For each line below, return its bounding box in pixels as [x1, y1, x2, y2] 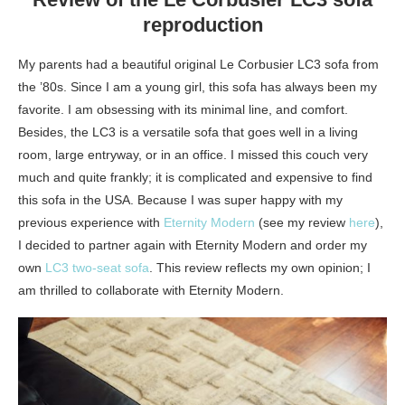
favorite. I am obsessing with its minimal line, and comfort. [18, 102, 348, 118]
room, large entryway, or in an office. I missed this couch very [18, 147, 368, 163]
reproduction [142, 14, 263, 37]
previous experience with [18, 215, 164, 231]
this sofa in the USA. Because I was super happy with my [18, 193, 343, 208]
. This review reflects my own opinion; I [149, 260, 371, 276]
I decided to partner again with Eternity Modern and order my [18, 238, 367, 253]
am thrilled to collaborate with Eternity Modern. [18, 283, 284, 298]
